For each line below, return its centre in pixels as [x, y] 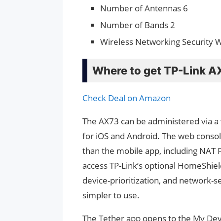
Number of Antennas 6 [144, 8]
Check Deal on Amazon [127, 98]
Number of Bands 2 [138, 25]
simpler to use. [111, 195]
